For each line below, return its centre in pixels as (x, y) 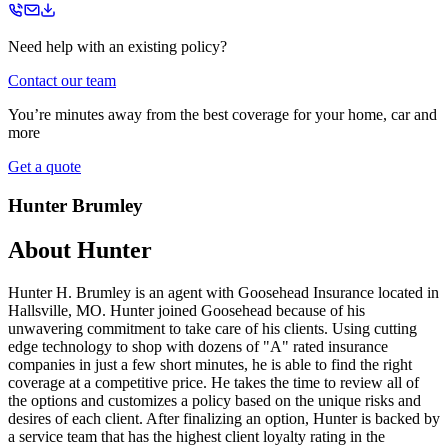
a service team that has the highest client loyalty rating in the (196, 436)
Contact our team (62, 80)
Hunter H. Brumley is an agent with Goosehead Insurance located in (223, 292)
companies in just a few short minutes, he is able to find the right (210, 364)
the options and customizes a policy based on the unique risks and (214, 400)
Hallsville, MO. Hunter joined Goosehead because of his (186, 310)
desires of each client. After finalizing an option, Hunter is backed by (224, 418)
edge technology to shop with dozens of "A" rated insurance (198, 346)
